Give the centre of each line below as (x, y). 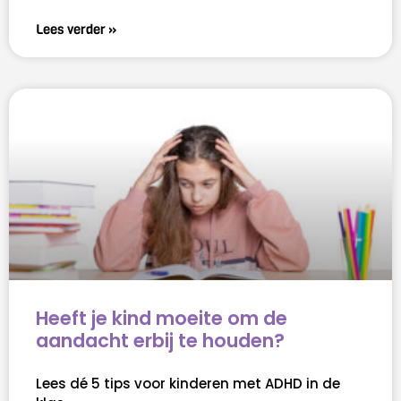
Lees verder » (76, 30)
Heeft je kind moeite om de (162, 319)
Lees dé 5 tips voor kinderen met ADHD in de (188, 384)
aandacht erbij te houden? (160, 341)
